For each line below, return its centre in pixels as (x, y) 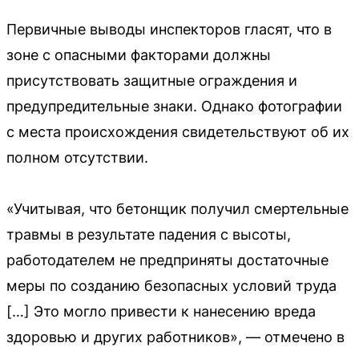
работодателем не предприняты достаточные (167, 260)
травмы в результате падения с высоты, (149, 234)
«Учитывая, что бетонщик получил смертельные (177, 208)
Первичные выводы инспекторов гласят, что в (169, 29)
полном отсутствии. (77, 157)
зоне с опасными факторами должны (139, 54)
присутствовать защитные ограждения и (152, 80)
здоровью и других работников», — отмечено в (175, 337)
